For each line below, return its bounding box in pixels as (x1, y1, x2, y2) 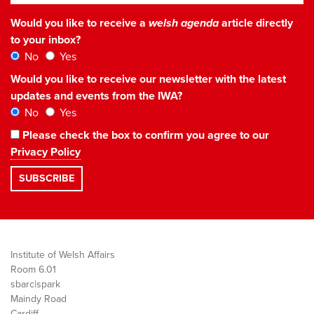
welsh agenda (149, 15, 219, 30)
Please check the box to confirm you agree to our (20, 128, 269, 142)
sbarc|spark (11, 278, 60, 290)
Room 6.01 (11, 263, 56, 275)
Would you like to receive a (11, 15, 149, 30)
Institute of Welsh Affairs (11, 248, 115, 261)
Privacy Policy (11, 144, 81, 159)
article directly (219, 15, 293, 30)
